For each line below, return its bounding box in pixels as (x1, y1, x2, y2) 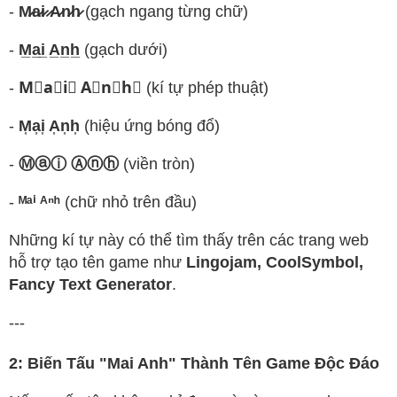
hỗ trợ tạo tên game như (9, 253, 186, 271)
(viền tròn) (119, 154, 195, 173)
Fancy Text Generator (9, 275, 172, 293)
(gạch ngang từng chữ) (81, 2, 248, 20)
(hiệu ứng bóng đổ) (80, 116, 220, 135)
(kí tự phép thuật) (142, 78, 269, 97)
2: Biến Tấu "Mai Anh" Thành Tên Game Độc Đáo (9, 354, 379, 372)
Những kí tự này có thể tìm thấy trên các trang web (9, 230, 369, 249)
